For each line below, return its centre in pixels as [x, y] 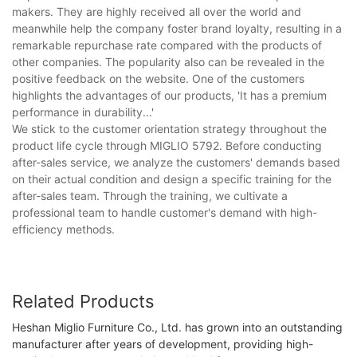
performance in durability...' [83, 112]
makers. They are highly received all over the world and [157, 11]
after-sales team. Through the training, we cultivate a [150, 195]
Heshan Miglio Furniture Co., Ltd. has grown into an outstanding [177, 327]
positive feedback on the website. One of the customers [158, 78]
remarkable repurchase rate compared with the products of [167, 45]
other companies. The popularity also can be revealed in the [168, 61]
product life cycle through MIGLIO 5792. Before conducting [167, 145]
